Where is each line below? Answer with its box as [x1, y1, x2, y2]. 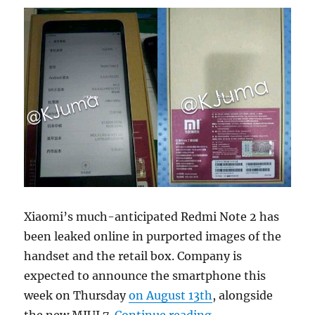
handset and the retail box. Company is [24, 249, 243, 264]
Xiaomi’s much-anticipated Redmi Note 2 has [24, 210, 280, 224]
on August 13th [129, 288, 213, 303]
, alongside [212, 288, 274, 303]
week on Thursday [24, 288, 129, 303]
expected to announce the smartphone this [24, 269, 266, 283]
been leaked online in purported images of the [24, 229, 282, 244]
